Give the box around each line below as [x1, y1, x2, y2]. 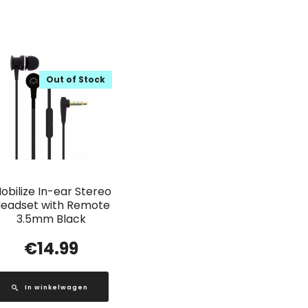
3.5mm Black [16, 210, 87, 227]
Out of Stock [46, 74, 106, 86]
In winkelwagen [24, 283, 88, 291]
